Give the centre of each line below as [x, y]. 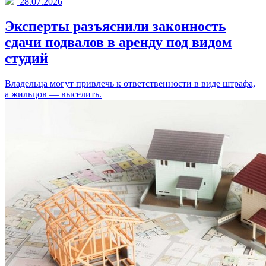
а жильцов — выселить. [53, 94]
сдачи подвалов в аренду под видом [118, 42]
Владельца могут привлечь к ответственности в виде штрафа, [130, 84]
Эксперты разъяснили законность [115, 26]
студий [26, 58]
